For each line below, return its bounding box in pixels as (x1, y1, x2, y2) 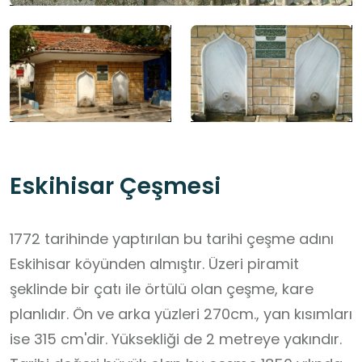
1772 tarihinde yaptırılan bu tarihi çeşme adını (10, 229, 334, 250)
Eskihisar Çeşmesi (10, 170, 221, 203)
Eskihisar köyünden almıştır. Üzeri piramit (10, 254, 299, 275)
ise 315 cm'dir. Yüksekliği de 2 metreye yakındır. (10, 329, 342, 350)
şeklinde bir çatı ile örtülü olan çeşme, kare (10, 279, 314, 300)
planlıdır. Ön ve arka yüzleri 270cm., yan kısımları (10, 304, 352, 325)
